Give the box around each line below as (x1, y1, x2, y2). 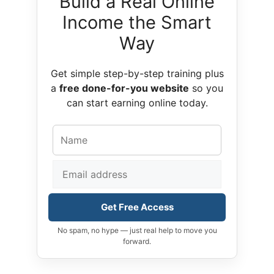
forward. (123, 237, 151, 246)
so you (189, 82, 223, 95)
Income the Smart (62, 12, 212, 34)
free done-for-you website (59, 82, 189, 95)
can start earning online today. (66, 97, 208, 109)
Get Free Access (100, 201, 174, 213)
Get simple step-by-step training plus (50, 67, 224, 80)
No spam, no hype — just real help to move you (57, 226, 217, 235)
